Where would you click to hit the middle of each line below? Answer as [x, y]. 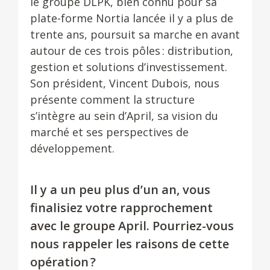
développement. [72, 148]
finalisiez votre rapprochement [121, 208]
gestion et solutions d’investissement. [129, 67]
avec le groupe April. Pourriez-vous [132, 226]
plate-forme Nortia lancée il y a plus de [132, 18]
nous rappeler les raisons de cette [130, 244]
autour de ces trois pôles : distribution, [132, 51]
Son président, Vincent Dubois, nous [125, 83]
